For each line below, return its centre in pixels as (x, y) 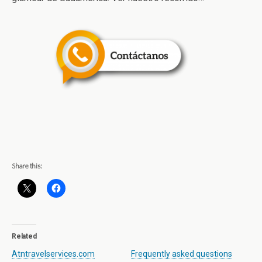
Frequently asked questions (182, 254)
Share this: (27, 166)
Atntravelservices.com (53, 254)
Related (24, 237)
